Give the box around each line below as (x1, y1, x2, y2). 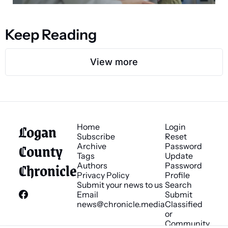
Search (164, 179, 192, 190)
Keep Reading (5, 25, 97, 43)
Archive (76, 140, 106, 151)
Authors (76, 160, 107, 170)
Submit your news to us (76, 179, 163, 190)
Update (164, 150, 193, 161)
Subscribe (76, 131, 115, 141)
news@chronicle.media (76, 198, 165, 209)
